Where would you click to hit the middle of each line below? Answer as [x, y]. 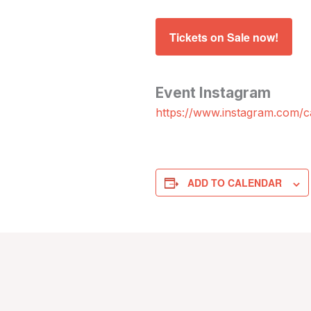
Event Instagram [213, 93]
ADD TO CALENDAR [235, 183]
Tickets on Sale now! [224, 37]
